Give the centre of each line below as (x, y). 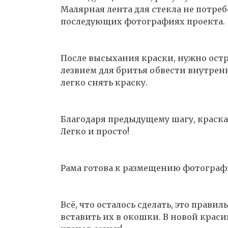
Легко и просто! (95, 132)
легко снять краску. (104, 83)
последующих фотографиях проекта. (143, 22)
